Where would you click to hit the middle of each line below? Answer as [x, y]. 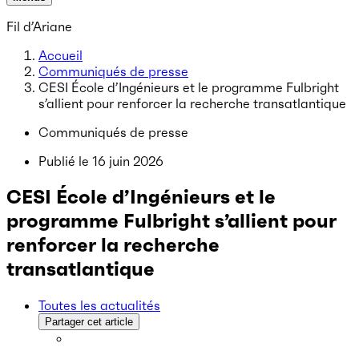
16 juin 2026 [128, 161]
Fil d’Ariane [39, 26]
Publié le [65, 161]
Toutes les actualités [99, 305]
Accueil [61, 55]
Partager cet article [89, 321]
